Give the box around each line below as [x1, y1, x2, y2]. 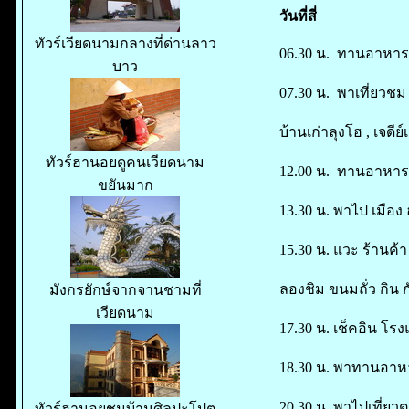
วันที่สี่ [279, 7, 317, 24]
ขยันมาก [97, 177, 153, 193]
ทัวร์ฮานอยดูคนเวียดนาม [46, 154, 204, 170]
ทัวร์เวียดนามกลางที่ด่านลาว [34, 36, 216, 51]
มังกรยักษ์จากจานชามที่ [48, 282, 202, 298]
